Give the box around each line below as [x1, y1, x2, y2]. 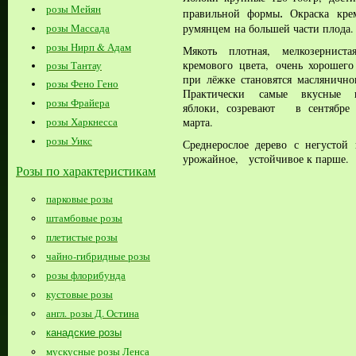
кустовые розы [46, 286, 113, 301]
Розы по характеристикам [16, 162, 156, 180]
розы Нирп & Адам [46, 40, 131, 55]
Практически [183, 86, 259, 102]
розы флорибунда [46, 267, 126, 282]
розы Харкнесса [46, 114, 118, 130]
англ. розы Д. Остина [46, 305, 139, 320]
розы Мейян [46, 2, 101, 17]
